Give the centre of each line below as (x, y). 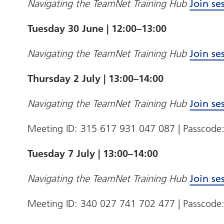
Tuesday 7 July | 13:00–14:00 (96, 154)
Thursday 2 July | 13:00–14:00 (97, 79)
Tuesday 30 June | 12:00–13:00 (99, 29)
